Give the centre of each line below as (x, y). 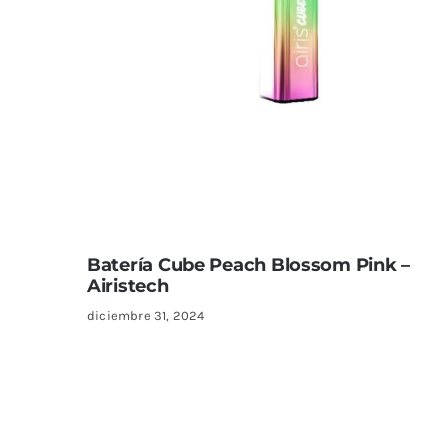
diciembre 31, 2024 (145, 315)
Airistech (127, 285)
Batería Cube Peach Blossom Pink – (248, 264)
